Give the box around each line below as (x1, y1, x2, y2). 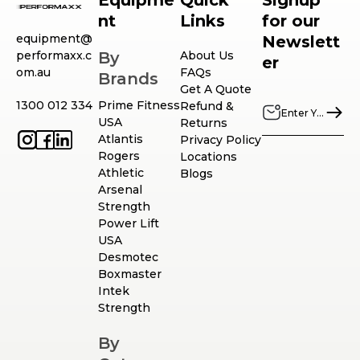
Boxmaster (98, 267, 162, 282)
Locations (180, 149, 237, 165)
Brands (98, 69, 158, 89)
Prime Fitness (98, 98, 180, 113)
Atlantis (98, 132, 143, 147)
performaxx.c (16, 48, 92, 63)
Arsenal (98, 182, 142, 198)
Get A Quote (180, 82, 252, 97)
